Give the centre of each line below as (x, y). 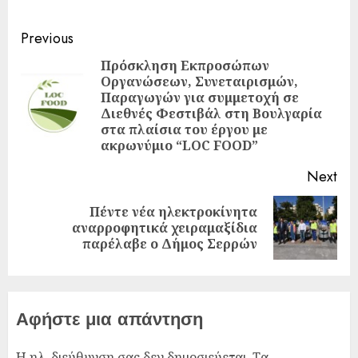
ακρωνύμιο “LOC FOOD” (179, 145)
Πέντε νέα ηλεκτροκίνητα (173, 211)
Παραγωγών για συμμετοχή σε (200, 97)
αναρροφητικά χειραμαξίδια (165, 227)
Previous (47, 38)
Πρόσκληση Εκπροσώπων (185, 65)
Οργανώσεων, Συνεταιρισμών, (199, 81)
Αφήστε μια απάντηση (109, 318)
